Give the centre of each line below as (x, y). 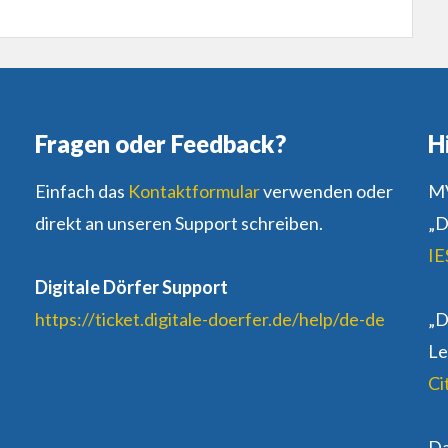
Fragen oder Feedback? (160, 144)
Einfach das (81, 191)
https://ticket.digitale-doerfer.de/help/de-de (209, 319)
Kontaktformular (193, 191)
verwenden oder (326, 191)
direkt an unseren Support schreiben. (178, 223)
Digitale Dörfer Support (131, 287)
